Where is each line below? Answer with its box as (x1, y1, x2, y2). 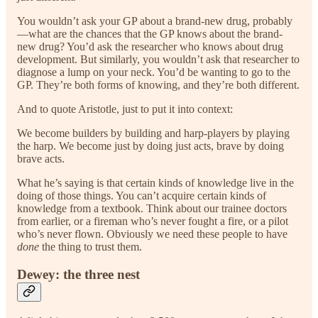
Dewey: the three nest (17, 267, 140, 283)
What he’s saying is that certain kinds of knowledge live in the (17, 177, 294, 190)
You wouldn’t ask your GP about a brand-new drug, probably (17, 15, 292, 28)
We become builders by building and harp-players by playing (17, 127, 290, 140)
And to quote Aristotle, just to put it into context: (17, 103, 233, 116)
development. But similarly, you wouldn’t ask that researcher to (17, 53, 300, 66)
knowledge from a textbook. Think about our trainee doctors (17, 202, 287, 215)
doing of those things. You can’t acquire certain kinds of (17, 190, 266, 202)
